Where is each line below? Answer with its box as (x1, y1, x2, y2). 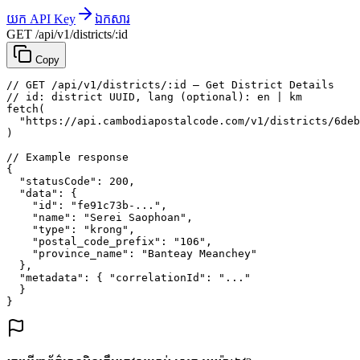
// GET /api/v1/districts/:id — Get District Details (6, 79, 334, 92)
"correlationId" (109, 272, 206, 284)
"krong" (84, 223, 129, 236)
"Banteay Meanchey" (141, 247, 257, 260)
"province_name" (32, 247, 129, 260)
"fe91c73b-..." (71, 199, 161, 212)
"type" (32, 223, 71, 236)
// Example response (6, 151, 129, 164)
